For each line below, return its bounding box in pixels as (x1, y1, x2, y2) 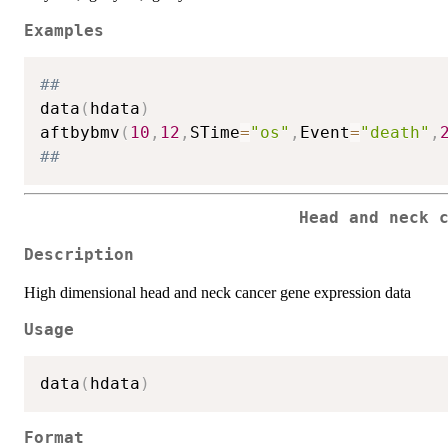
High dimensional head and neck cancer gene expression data (24, 283, 411, 301)
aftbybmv (40, 123, 120, 143)
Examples (24, 21, 104, 40)
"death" (360, 123, 430, 143)
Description (24, 245, 134, 264)
